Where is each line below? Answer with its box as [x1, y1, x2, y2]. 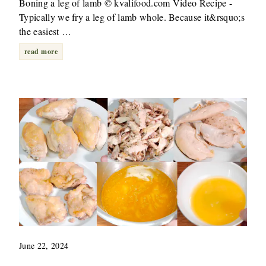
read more [24, 46, 58, 56]
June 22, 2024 [19, 239, 69, 251]
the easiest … [19, 24, 72, 37]
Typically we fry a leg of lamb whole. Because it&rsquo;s [19, 10, 245, 23]
